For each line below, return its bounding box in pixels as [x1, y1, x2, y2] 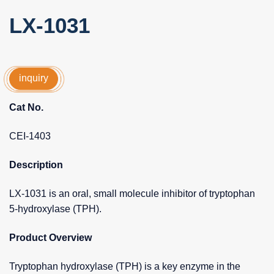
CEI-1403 [9, 130, 51, 141]
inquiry [19, 73, 48, 84]
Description [9, 159, 63, 170]
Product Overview [9, 232, 92, 243]
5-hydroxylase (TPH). [9, 203, 102, 214]
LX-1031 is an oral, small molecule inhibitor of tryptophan [9, 188, 255, 199]
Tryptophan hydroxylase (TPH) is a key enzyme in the [9, 261, 240, 272]
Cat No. [9, 102, 43, 113]
